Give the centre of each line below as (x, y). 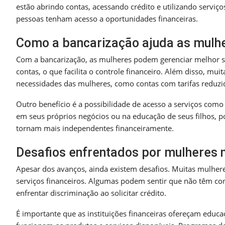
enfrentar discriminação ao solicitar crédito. (91, 193)
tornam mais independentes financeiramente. (95, 128)
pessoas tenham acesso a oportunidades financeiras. (107, 18)
